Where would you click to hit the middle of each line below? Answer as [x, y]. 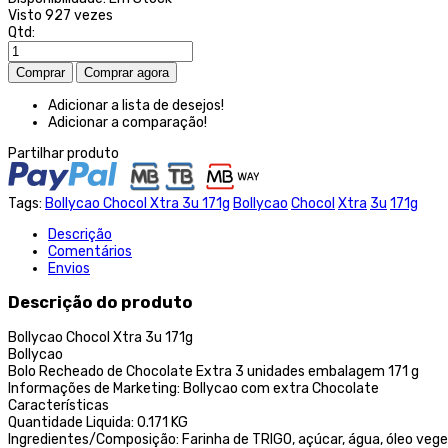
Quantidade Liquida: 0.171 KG [98, 422]
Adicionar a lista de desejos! [136, 105]
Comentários [90, 251]
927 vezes [79, 15]
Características [58, 405]
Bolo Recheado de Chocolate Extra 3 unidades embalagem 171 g [213, 371]
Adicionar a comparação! [127, 122]
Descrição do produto [100, 303]
